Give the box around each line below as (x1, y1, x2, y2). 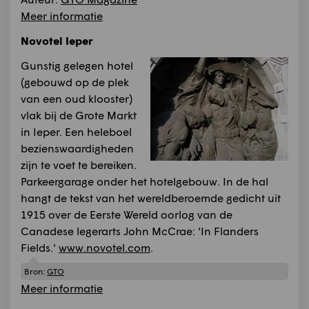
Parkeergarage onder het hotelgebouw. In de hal (21, 175, 268, 188)
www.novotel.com (59, 241, 150, 255)
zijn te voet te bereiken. (21, 158, 137, 172)
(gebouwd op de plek (21, 75, 129, 89)
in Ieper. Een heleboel (21, 125, 132, 139)
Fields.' (21, 241, 59, 255)
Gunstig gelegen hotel (21, 59, 133, 72)
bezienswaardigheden (21, 141, 134, 155)
